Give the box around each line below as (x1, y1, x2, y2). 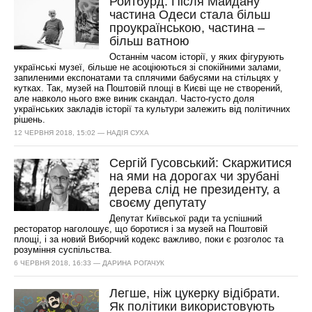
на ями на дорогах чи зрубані (109, 169, 280, 183)
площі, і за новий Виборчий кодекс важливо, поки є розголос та (14, 234, 284, 244)
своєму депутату (109, 196, 207, 210)
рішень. (14, 114, 46, 125)
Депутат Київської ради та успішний (109, 213, 263, 224)
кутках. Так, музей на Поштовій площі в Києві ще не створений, (14, 83, 283, 93)
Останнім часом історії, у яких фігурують (109, 52, 285, 62)
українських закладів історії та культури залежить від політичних (14, 104, 291, 114)
